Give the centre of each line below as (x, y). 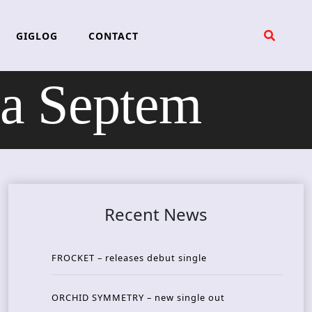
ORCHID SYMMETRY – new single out (138, 298)
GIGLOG (37, 36)
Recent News (156, 214)
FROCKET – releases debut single (129, 258)
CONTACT (113, 36)
